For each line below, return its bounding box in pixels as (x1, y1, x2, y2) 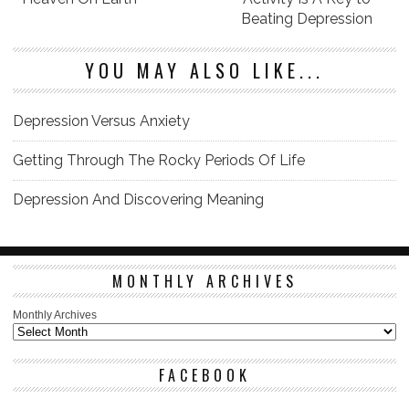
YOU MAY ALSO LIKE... (85, 56, 324, 84)
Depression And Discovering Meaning (13, 190, 264, 208)
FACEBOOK (158, 363, 251, 386)
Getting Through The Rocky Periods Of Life (13, 151, 305, 169)
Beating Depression (240, 9, 372, 27)
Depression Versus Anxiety (13, 111, 190, 130)
